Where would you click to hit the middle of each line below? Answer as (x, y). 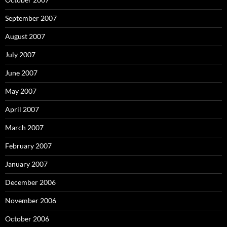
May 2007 (21, 91)
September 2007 (31, 18)
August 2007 (25, 36)
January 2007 (26, 164)
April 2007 (22, 109)
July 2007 (20, 54)
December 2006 (30, 182)
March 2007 (24, 127)
